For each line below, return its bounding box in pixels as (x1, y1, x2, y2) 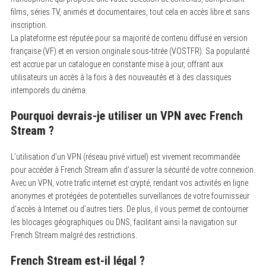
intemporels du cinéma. (10, 85, 87, 95)
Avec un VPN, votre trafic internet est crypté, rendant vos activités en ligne (10, 178, 248, 188)
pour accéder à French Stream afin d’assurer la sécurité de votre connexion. (10, 164, 255, 175)
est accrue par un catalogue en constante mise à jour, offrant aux (10, 59, 223, 69)
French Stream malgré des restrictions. (10, 230, 137, 240)
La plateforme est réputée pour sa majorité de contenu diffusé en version (10, 33, 248, 43)
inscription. (10, 20, 47, 30)
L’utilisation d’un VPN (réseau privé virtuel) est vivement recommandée (10, 151, 240, 161)
